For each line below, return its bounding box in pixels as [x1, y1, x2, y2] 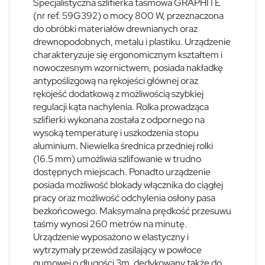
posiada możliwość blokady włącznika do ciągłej [33, 178, 223, 191]
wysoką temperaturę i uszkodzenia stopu [33, 126, 199, 139]
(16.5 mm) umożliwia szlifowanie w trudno [33, 152, 201, 165]
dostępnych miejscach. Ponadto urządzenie [33, 165, 211, 178]
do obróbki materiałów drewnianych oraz [33, 22, 198, 35]
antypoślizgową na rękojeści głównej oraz [33, 74, 198, 87]
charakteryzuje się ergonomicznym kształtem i [33, 48, 222, 61]
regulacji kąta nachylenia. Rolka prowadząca [33, 100, 209, 113]
